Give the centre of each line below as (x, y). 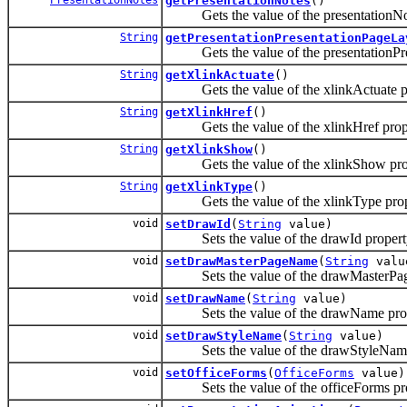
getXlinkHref (209, 112)
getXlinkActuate (220, 74)
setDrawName (205, 298)
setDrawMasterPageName (242, 261)
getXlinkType (209, 186)
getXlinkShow (209, 149)
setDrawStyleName (223, 335)
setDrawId (198, 223)
